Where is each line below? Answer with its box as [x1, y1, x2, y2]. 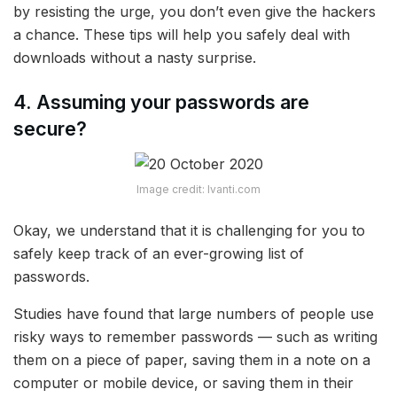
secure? [13, 116, 87, 140]
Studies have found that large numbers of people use [13, 305, 374, 323]
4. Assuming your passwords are [13, 90, 309, 113]
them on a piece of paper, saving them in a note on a [13, 351, 370, 370]
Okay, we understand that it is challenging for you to [13, 222, 365, 240]
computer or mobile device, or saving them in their [13, 374, 354, 393]
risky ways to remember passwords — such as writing [13, 328, 378, 346]
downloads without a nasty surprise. [13, 49, 256, 67]
